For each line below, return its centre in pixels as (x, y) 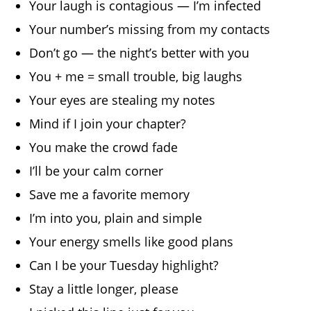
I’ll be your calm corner (96, 170)
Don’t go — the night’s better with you (140, 52)
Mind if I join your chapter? (108, 123)
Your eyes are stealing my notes (123, 100)
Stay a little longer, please (104, 288)
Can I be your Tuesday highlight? (124, 265)
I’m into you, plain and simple (116, 218)
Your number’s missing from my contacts (150, 29)
